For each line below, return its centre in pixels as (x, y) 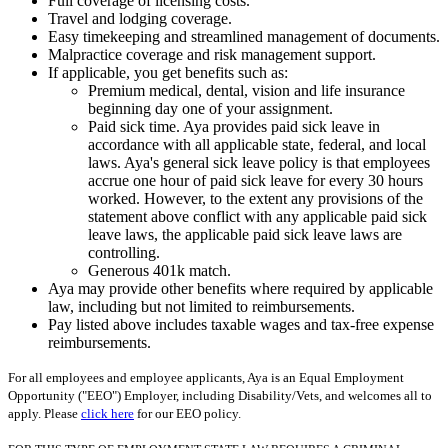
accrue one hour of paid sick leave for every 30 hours (255, 181)
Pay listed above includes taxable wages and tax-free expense (241, 325)
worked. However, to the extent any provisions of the (255, 199)
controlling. (124, 253)
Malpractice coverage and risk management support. (212, 55)
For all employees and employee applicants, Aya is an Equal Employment (206, 378)
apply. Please (44, 414)
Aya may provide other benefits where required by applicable (240, 289)
